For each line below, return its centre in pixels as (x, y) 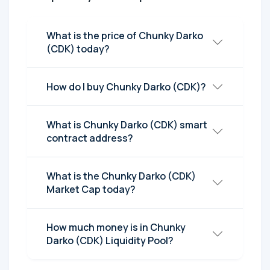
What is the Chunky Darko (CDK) (121, 176)
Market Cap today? (91, 189)
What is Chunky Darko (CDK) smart (127, 124)
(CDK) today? (78, 49)
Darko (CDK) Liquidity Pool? (110, 240)
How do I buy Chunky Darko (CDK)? (126, 86)
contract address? (90, 138)
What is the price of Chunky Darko (125, 35)
